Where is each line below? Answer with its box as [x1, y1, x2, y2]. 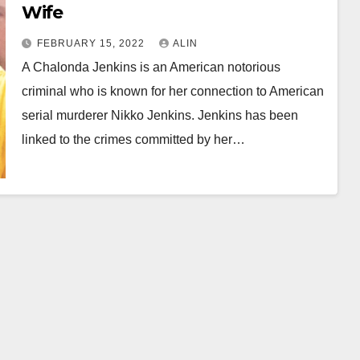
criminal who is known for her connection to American [21, 84, 324, 98]
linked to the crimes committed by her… [21, 132, 245, 146]
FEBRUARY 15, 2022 [36, 37, 148, 49]
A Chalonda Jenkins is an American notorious [21, 59, 280, 74]
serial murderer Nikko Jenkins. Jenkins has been [21, 108, 298, 122]
